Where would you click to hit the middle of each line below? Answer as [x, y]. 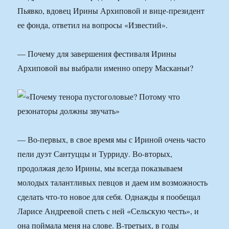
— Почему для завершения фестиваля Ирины [97, 54]
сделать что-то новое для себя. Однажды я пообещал [109, 197]
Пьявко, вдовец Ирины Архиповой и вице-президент [111, 11]
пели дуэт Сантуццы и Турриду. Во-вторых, [95, 154]
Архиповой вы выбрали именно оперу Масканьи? [106, 68]
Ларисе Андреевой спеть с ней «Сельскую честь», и [108, 211]
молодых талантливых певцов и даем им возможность [113, 182]
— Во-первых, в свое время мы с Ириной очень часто [112, 140]
